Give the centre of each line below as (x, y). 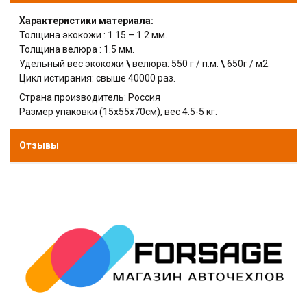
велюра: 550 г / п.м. (176, 63)
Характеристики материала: (87, 20)
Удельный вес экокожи (73, 63)
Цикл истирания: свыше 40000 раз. (99, 78)
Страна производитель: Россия (90, 97)
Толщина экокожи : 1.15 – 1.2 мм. (94, 35)
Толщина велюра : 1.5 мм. (77, 49)
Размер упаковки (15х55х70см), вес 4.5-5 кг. (119, 111)
